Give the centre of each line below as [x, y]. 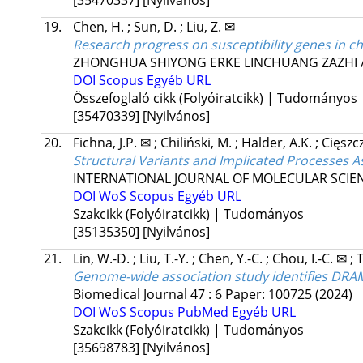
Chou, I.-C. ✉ [311, 259]
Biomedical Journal [130, 295]
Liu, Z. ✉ [210, 27]
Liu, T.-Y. [165, 259]
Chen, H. [100, 27]
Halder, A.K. [278, 143]
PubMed [204, 312]
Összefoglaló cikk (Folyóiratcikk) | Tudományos [215, 98]
